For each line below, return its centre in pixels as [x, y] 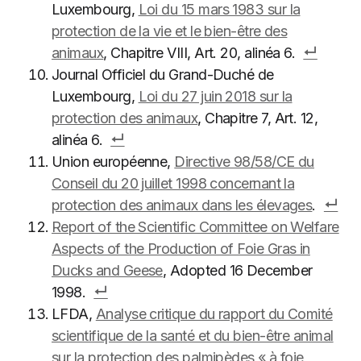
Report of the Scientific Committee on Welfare [195, 227]
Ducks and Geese [107, 270]
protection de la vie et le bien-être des [170, 31]
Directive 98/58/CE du [244, 162]
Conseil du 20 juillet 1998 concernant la [173, 183]
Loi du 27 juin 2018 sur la [215, 96]
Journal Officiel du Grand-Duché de [163, 75]
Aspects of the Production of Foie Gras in [181, 249]
